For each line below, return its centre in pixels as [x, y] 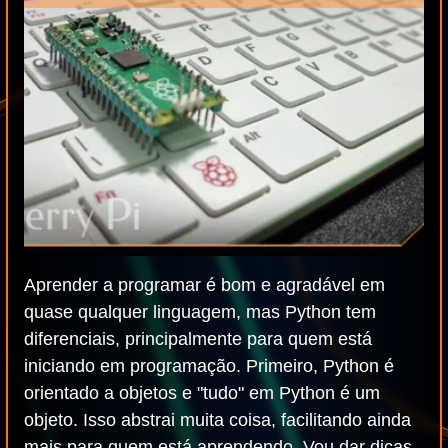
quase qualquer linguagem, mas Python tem [200, 312]
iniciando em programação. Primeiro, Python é [209, 366]
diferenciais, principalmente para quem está [198, 339]
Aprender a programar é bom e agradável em [204, 285]
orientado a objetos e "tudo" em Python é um [202, 393]
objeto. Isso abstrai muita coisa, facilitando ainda [217, 420]
